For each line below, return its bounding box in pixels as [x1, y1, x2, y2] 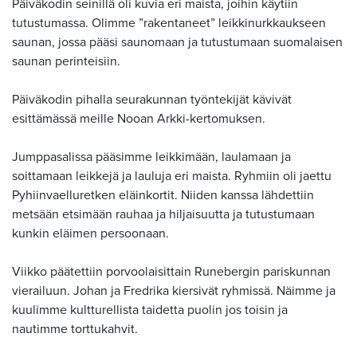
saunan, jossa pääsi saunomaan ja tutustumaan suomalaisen [12, 33, 343, 50]
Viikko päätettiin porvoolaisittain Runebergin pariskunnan [12, 263, 331, 280]
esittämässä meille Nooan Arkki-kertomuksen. [12, 110, 265, 127]
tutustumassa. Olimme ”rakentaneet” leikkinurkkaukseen [12, 14, 326, 31]
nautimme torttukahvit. [12, 320, 138, 337]
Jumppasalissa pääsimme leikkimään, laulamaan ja [12, 148, 291, 165]
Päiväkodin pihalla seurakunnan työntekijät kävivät [12, 91, 292, 108]
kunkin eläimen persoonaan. [12, 225, 169, 241]
